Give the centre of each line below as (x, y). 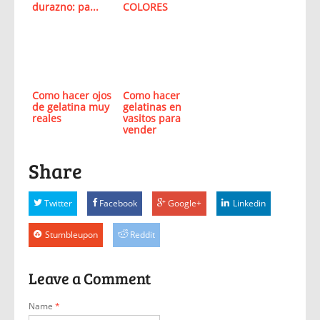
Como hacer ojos (72, 95)
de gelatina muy (71, 107)
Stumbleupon (71, 235)
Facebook (118, 203)
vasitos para (151, 118)
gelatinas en (152, 107)
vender (139, 130)
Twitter (58, 203)
